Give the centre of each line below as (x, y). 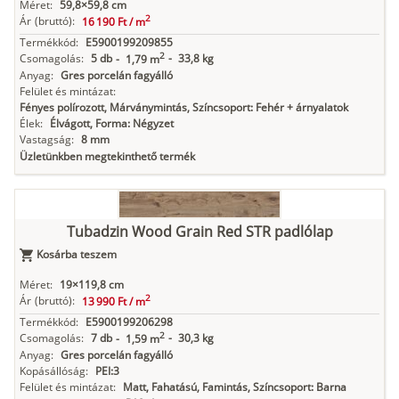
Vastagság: (47, 140)
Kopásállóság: (54, 371)
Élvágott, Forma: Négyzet (112, 124)
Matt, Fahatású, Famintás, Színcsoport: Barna (235, 387)
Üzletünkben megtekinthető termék (107, 157)
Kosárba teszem (77, 255)
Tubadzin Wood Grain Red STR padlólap (199, 232)
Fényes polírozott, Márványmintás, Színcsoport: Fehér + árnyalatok (184, 108)
